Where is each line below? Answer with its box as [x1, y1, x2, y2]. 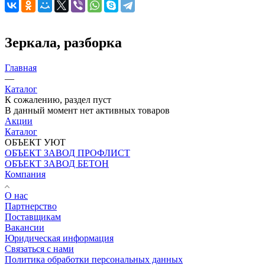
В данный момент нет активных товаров [5, 105, 170, 115]
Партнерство [5, 201, 57, 211]
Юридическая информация [5, 232, 114, 243]
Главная [5, 62, 37, 73]
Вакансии [5, 222, 44, 232]
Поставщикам [5, 211, 61, 222]
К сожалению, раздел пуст [5, 94, 111, 105]
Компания [5, 169, 46, 179]
